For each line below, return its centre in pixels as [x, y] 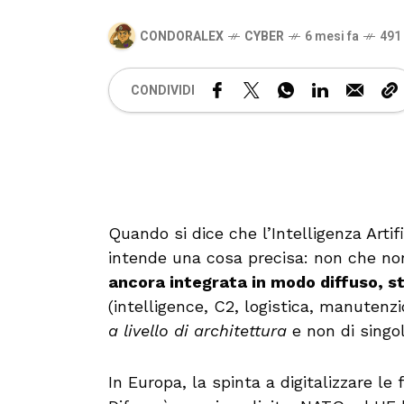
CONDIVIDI [163, 90]
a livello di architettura [197, 331]
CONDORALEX [182, 36]
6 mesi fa [332, 36]
